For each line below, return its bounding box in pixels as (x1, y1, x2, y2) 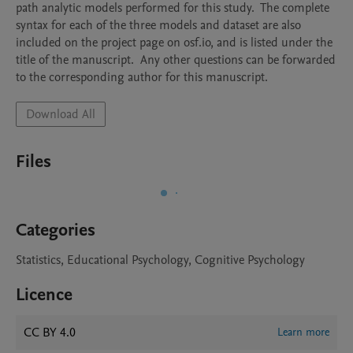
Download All (26, 106, 95, 123)
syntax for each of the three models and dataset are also (16, 17, 301, 34)
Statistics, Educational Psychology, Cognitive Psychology (16, 251, 305, 269)
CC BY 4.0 (24, 324, 76, 341)
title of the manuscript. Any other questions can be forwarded (16, 51, 336, 69)
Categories (16, 218, 95, 242)
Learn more (277, 325, 329, 340)
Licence (16, 283, 72, 307)
